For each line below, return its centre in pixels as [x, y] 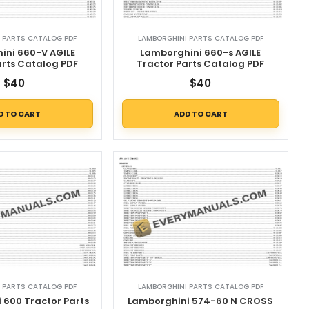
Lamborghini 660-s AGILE [201, 53]
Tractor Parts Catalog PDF [201, 64]
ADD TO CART [200, 113]
